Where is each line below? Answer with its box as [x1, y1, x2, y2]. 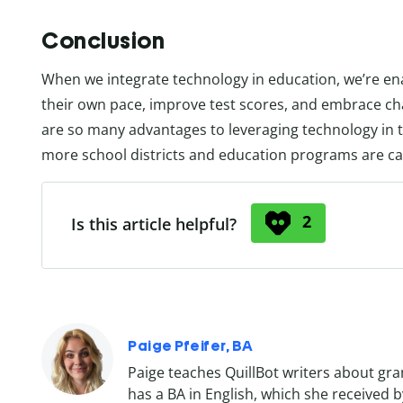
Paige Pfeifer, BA [128, 337, 254, 355]
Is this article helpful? [71, 213, 237, 236]
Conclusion [41, 27, 165, 55]
